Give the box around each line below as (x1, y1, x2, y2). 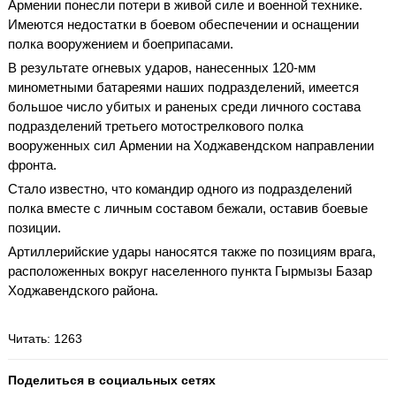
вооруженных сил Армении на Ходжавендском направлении (8, 137, 374, 153)
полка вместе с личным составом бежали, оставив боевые (8, 200, 368, 216)
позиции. (8, 219, 61, 235)
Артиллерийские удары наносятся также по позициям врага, (8, 243, 376, 259)
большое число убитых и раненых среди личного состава (8, 98, 361, 114)
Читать (8, 331, 47, 346)
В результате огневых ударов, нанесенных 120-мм (8, 59, 316, 75)
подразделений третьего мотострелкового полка (8, 118, 303, 133)
